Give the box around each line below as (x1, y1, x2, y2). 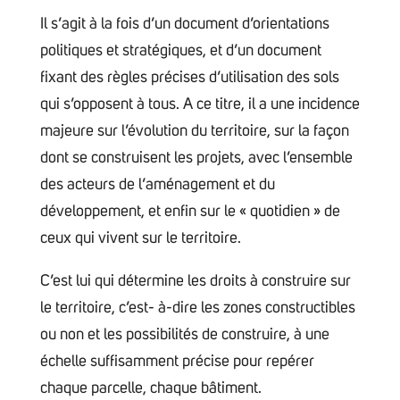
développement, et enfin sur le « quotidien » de (39, 203, 340, 220)
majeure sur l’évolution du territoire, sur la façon (39, 122, 349, 139)
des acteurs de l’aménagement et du (39, 176, 275, 193)
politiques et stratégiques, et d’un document (39, 42, 321, 59)
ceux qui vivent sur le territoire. (39, 229, 241, 246)
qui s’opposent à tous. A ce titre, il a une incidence (39, 96, 360, 112)
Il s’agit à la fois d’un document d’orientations (39, 15, 329, 32)
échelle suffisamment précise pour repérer (39, 353, 314, 370)
